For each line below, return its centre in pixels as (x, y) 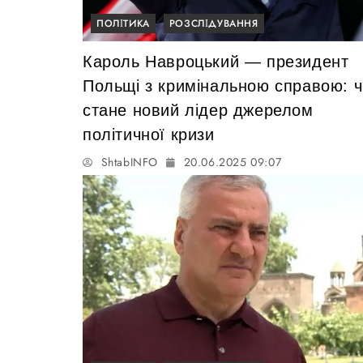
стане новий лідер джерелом (198, 111)
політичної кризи (149, 135)
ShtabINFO (130, 162)
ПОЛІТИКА (123, 24)
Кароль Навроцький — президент (216, 62)
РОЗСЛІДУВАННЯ (214, 24)
